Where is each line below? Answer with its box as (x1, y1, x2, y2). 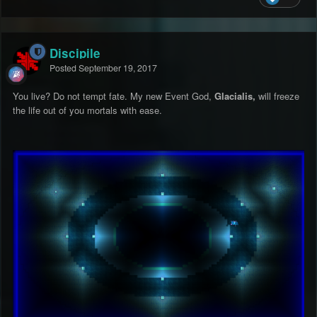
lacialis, (221, 89, 258, 103)
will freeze (258, 89, 299, 103)
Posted (50, 62, 79, 75)
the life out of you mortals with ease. (13, 103, 165, 117)
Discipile (50, 45, 100, 62)
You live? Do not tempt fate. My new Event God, (13, 89, 214, 103)
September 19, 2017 (79, 62, 157, 75)
